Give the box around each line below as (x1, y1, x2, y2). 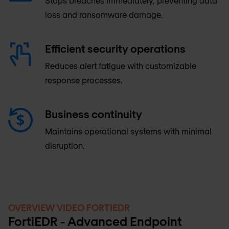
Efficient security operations (45, 41, 186, 55)
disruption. (45, 140, 84, 150)
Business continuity (45, 107, 142, 120)
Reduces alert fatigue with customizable (45, 60, 196, 71)
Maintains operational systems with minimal (45, 126, 212, 136)
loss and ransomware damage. (45, 9, 163, 19)
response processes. (45, 75, 122, 85)
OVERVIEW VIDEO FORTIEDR (8, 201, 130, 213)
